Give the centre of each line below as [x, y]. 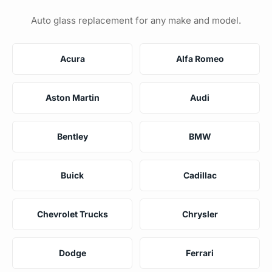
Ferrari [200, 253]
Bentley [72, 136]
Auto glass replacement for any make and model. [136, 20]
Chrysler [200, 214]
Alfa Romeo [200, 58]
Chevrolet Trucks [72, 214]
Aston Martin [72, 97]
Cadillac [200, 175]
